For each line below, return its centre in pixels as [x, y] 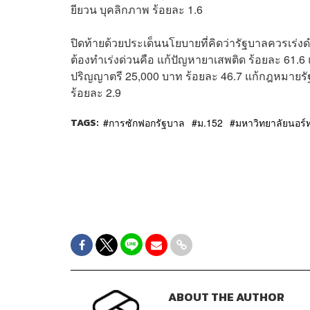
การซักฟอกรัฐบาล [147, 122]
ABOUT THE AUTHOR [226, 297]
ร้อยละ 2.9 [96, 92]
